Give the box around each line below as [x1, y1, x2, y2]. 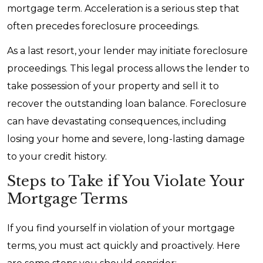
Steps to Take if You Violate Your [7, 173, 244, 190]
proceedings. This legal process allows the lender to [7, 63, 249, 74]
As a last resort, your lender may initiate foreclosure [7, 45, 248, 56]
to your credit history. [7, 151, 107, 162]
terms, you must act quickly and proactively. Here [7, 240, 240, 251]
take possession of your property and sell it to [7, 80, 219, 92]
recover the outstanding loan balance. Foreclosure [7, 98, 247, 109]
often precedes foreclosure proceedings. [7, 21, 199, 32]
